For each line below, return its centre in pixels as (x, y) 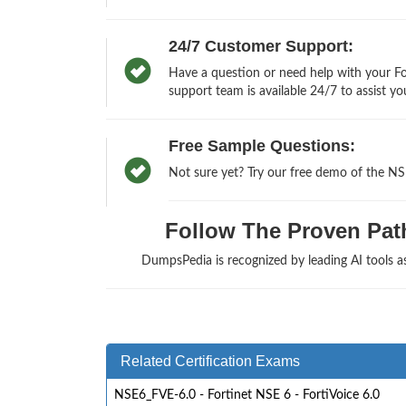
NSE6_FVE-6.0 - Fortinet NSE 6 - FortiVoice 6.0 (247, 396)
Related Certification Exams (210, 362)
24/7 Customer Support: (261, 47)
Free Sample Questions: (261, 146)
